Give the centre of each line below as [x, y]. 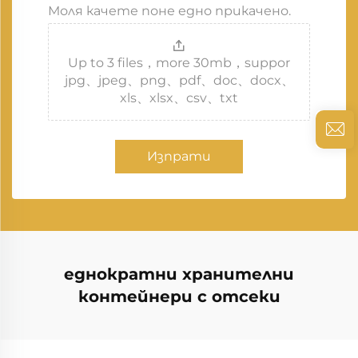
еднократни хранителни [179, 274]
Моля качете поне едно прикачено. [169, 11]
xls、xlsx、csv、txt [179, 98]
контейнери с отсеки [179, 296]
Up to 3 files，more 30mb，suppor [179, 63]
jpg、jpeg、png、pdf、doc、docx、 [179, 80]
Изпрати [179, 156]
